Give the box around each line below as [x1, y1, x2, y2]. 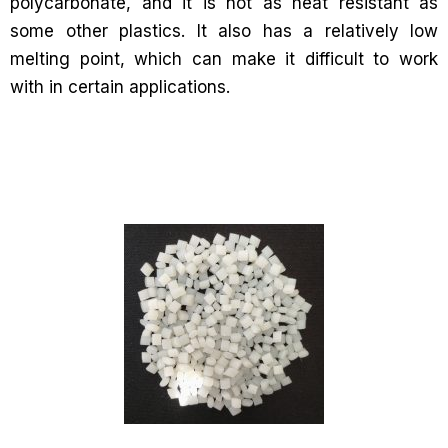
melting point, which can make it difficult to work [10, 49, 438, 69]
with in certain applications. [10, 77, 230, 97]
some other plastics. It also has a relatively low [10, 21, 438, 41]
